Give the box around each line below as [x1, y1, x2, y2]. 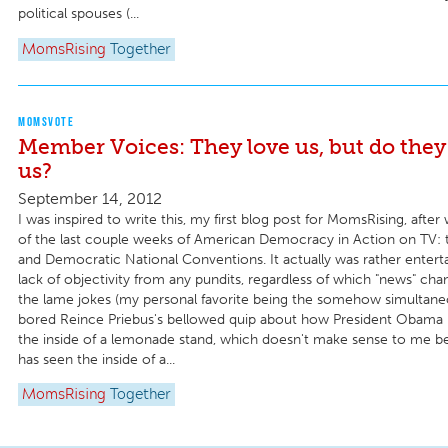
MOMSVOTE [18, 113, 74, 129]
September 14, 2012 [18, 188, 162, 208]
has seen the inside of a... [18, 350, 175, 368]
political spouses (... [18, 4, 139, 22]
